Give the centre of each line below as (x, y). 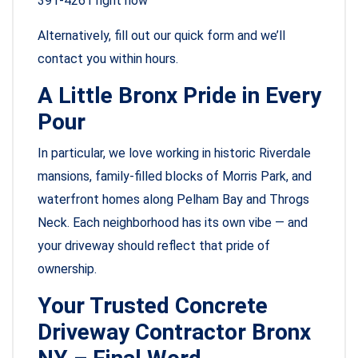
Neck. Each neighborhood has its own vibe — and (173, 223)
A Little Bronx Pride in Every (179, 96)
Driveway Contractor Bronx (174, 332)
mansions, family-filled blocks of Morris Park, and (175, 177)
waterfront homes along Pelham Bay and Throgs (173, 200)
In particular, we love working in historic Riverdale (174, 153)
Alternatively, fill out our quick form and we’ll (161, 36)
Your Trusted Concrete (153, 306)
